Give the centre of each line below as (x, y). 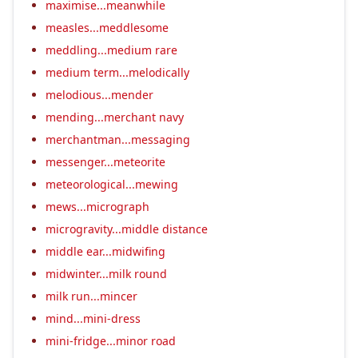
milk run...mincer (91, 296)
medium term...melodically (117, 72)
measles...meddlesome (107, 27)
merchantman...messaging (118, 139)
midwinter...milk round (106, 273)
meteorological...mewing (112, 184)
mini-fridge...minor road (111, 340)
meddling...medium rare (111, 50)
